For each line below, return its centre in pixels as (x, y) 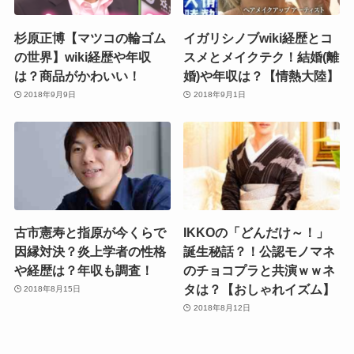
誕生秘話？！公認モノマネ (260, 251)
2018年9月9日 (50, 95)
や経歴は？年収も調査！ (83, 270)
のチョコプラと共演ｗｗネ (260, 270)
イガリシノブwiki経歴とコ (258, 38)
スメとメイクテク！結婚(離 (262, 56)
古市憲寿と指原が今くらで (90, 232)
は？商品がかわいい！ (77, 75)
